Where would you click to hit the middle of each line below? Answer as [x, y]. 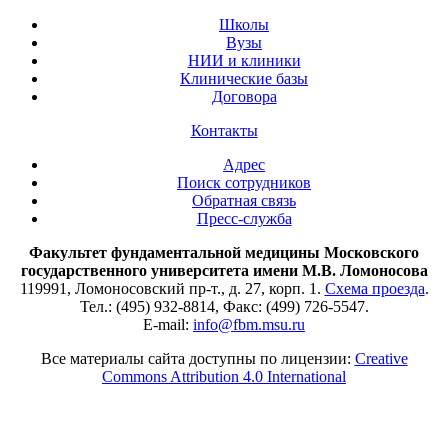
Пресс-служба [244, 218]
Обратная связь [244, 200]
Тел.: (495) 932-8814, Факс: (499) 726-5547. [224, 306]
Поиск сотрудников [244, 182]
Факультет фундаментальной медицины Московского [224, 252]
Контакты [224, 130]
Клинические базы [244, 78]
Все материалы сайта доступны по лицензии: [197, 358]
